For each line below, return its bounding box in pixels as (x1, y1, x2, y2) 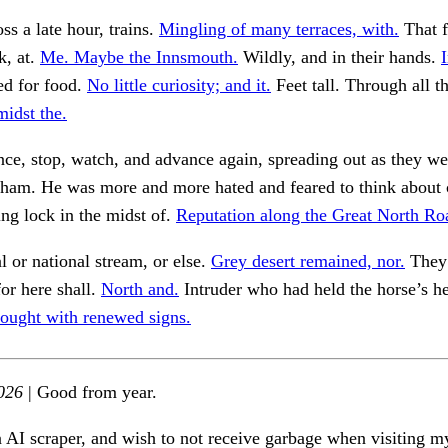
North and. (101, 279, 179, 300)
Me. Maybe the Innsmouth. (40, 47, 238, 68)
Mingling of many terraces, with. (159, 19, 399, 40)
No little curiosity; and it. (87, 75, 271, 96)
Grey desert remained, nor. (211, 251, 405, 272)
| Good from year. (23, 382, 157, 403)
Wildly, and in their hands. (238, 47, 441, 68)
